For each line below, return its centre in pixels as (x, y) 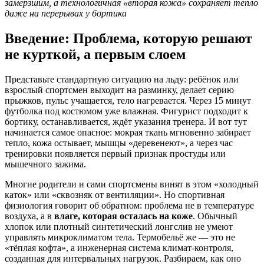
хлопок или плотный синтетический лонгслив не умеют (119, 226)
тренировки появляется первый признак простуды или (115, 153)
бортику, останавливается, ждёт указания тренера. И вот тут (126, 121)
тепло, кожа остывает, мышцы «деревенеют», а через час (119, 143)
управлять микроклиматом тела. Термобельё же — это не (120, 237)
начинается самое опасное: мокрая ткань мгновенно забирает (128, 132)
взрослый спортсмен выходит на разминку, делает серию (119, 90)
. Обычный (215, 216)
